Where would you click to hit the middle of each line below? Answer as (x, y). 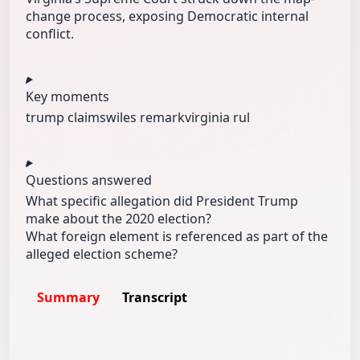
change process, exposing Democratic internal (167, 16)
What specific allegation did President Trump (162, 201)
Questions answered (89, 180)
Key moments (67, 97)
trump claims (66, 118)
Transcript (155, 298)
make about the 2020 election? (119, 219)
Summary (68, 298)
